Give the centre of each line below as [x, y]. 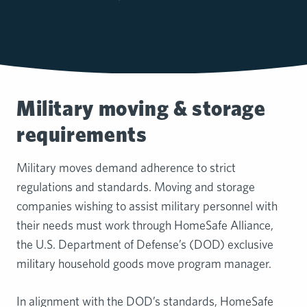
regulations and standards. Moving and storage [136, 186]
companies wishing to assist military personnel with [147, 206]
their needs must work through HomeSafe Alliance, [145, 225]
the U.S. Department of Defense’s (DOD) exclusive [145, 244]
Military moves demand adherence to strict [126, 167]
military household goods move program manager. [144, 263]
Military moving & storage [141, 108]
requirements [82, 134]
